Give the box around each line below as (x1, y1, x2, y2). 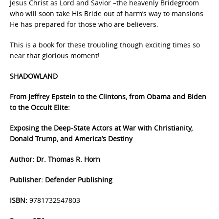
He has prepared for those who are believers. (10, 20, 158, 29)
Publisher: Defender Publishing (10, 175, 112, 184)
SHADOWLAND (10, 71, 58, 81)
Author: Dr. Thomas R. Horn (10, 154, 100, 164)
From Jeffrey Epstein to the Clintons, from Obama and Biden (10, 92, 206, 101)
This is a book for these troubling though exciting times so (10, 40, 200, 49)
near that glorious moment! (10, 51, 100, 60)
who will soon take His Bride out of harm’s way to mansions (10, 9, 203, 18)
